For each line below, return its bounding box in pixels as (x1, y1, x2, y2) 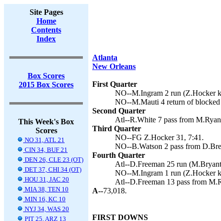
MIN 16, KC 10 (23, 195, 66, 203)
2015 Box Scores (19, 80, 74, 89)
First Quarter (92, 80, 137, 88)
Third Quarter (92, 124, 141, 133)
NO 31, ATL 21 (23, 136, 65, 144)
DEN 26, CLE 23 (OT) (23, 156, 83, 163)
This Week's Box (18, 117, 74, 126)
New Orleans (92, 62, 136, 71)
